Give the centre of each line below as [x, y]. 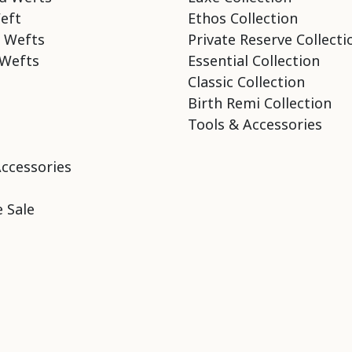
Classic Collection [246, 81]
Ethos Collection [242, 18]
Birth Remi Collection [259, 103]
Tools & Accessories [255, 124]
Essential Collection [253, 60]
